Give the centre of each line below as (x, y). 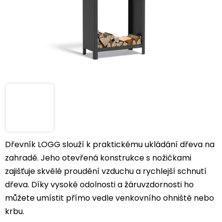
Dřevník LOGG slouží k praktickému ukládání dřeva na (110, 144)
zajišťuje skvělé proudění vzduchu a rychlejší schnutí (106, 171)
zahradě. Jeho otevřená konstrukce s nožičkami (98, 158)
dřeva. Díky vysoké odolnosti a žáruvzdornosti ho (99, 185)
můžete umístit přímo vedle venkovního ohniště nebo (110, 198)
